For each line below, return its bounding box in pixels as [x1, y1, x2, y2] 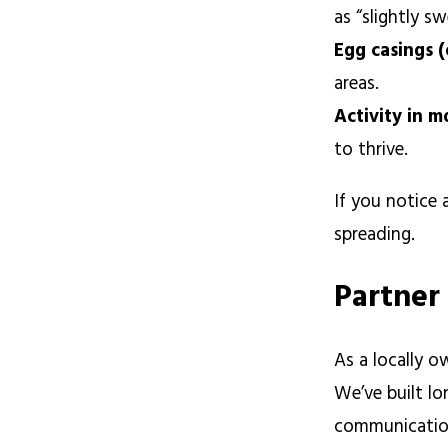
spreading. [334, 219, 416, 250]
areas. [334, 68, 385, 99]
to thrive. [334, 134, 414, 165]
